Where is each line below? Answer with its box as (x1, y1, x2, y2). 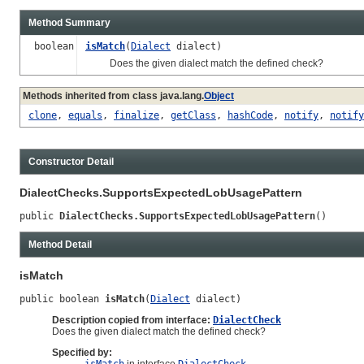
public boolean (19, 293, 105, 305)
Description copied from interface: (52, 314, 213, 326)
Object (204, 89, 234, 102)
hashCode (227, 109, 273, 121)
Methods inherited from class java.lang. (23, 89, 204, 102)
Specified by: (52, 347, 112, 358)
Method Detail (28, 238, 92, 250)
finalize (114, 109, 159, 121)
